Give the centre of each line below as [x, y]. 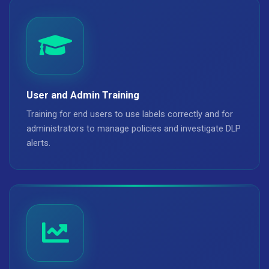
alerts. [38, 143]
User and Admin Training [83, 95]
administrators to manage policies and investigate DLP [134, 128]
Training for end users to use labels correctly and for [130, 114]
